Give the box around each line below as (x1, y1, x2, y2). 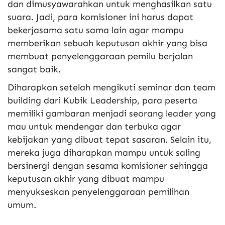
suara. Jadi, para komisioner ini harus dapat (8, 12, 193, 23)
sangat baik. (8, 64, 61, 75)
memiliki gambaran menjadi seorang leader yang (8, 108, 216, 120)
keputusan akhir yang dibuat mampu (8, 173, 164, 185)
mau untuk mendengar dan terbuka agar (8, 121, 181, 133)
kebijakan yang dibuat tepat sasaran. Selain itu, (8, 134, 211, 146)
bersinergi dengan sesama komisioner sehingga (8, 160, 208, 172)
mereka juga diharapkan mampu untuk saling (8, 147, 200, 159)
